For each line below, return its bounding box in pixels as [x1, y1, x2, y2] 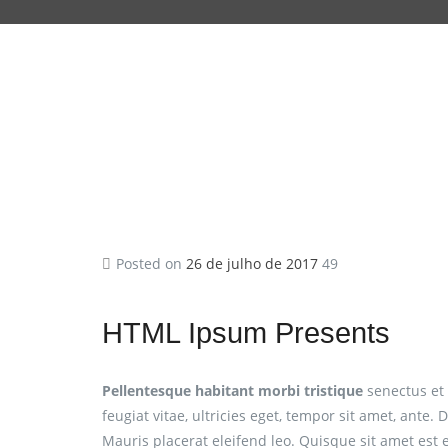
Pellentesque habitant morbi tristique [102, 381, 363, 401]
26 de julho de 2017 [186, 254, 318, 274]
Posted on [116, 254, 186, 274]
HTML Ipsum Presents [102, 316, 390, 349]
